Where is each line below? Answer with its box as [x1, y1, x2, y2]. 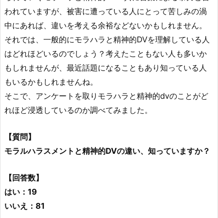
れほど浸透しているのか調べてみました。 [4, 105, 152, 115]
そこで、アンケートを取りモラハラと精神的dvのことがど [4, 91, 208, 101]
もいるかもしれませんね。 [4, 77, 98, 87]
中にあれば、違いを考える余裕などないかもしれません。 [4, 20, 207, 30]
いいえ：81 [4, 201, 45, 211]
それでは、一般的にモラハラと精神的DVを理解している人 [4, 35, 210, 44]
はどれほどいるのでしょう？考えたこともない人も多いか [4, 49, 207, 58]
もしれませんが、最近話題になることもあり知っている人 [4, 63, 207, 73]
